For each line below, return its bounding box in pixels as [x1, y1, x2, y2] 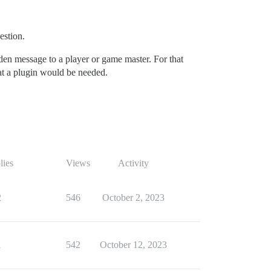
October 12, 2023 [99, 240, 167, 250]
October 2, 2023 [102, 192, 165, 203]
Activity [117, 158, 149, 169]
